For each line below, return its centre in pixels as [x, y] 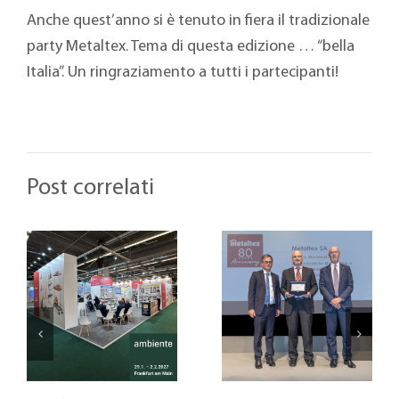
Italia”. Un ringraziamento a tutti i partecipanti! [182, 73]
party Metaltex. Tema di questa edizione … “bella [190, 47]
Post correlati [90, 189]
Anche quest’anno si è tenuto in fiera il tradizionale [198, 21]
